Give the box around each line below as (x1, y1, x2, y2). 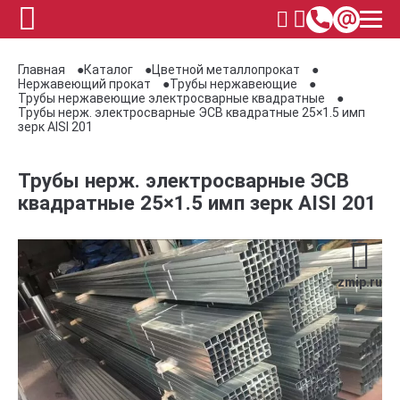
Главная (18, 62, 65, 77)
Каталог (84, 62, 133, 77)
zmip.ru (337, 275, 382, 289)
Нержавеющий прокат (18, 77, 151, 91)
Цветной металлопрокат (152, 62, 300, 77)
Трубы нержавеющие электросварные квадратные (18, 91, 325, 105)
